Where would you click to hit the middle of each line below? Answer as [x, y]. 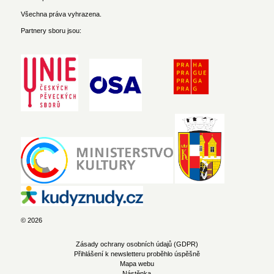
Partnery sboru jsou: [53, 31]
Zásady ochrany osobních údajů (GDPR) [137, 244]
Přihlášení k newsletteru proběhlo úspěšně [137, 254]
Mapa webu [137, 263]
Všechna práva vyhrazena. [61, 14]
